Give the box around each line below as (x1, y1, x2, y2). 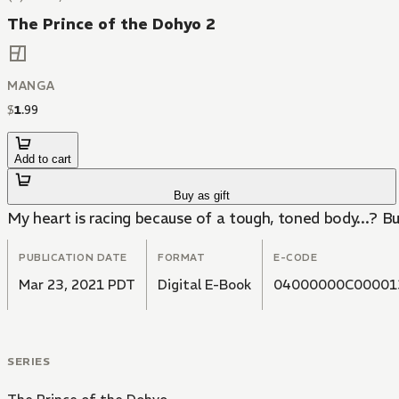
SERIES (7, 354, 51, 369)
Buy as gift (174, 189, 231, 203)
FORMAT (158, 251, 206, 265)
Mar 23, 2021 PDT (19, 276, 135, 294)
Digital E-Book (158, 276, 251, 294)
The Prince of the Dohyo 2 (7, 14, 216, 34)
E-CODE (273, 251, 318, 265)
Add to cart (14, 152, 71, 167)
